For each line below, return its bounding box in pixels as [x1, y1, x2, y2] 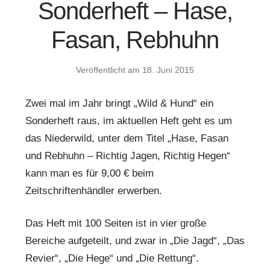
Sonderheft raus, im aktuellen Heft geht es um [25, 115, 232, 127]
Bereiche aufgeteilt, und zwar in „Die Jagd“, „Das [25, 235, 245, 247]
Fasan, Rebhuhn [51, 27, 219, 54]
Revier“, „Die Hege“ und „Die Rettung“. [25, 253, 199, 265]
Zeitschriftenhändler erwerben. [25, 185, 162, 197]
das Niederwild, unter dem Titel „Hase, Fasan [25, 133, 228, 145]
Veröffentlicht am [76, 65, 142, 75]
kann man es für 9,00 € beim [25, 168, 154, 180]
